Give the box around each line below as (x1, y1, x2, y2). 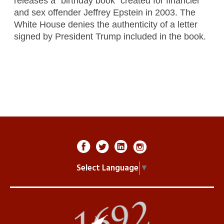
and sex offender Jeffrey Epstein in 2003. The (13, 7, 195, 17)
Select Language (76, 161, 138, 175)
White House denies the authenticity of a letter (13, 19, 197, 29)
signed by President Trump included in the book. (13, 31, 206, 41)
